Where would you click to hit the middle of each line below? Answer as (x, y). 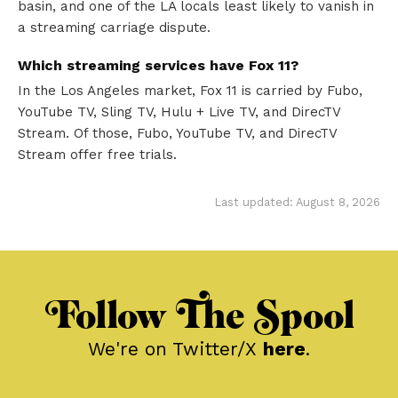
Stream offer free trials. (97, 155)
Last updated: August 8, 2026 (298, 203)
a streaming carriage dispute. (114, 28)
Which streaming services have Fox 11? (158, 66)
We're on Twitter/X (175, 348)
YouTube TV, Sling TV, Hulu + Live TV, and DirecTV (179, 112)
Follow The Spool (199, 316)
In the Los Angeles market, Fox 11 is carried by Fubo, (190, 91)
